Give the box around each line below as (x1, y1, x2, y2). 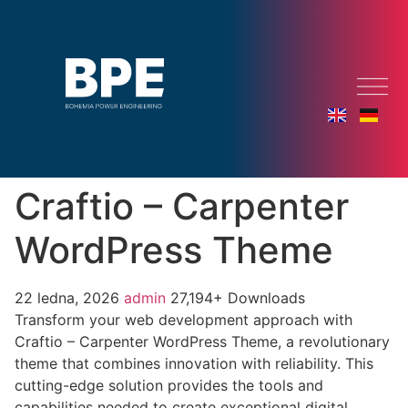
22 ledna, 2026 (15, 289, 124, 307)
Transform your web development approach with (15, 311, 352, 329)
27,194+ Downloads (170, 289, 305, 307)
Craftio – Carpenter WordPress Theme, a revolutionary (15, 332, 390, 351)
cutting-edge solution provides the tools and (15, 376, 323, 394)
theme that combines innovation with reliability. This (15, 354, 373, 372)
